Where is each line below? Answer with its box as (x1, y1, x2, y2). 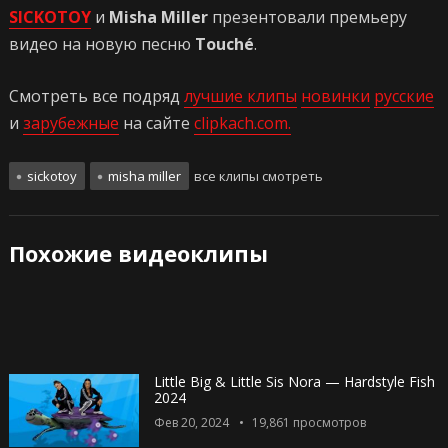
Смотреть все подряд (8, 85, 184, 108)
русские (373, 85, 434, 108)
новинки (300, 85, 370, 108)
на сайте (118, 112, 194, 135)
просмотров (289, 414, 366, 432)
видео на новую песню (8, 33, 195, 56)
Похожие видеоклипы (8, 238, 268, 269)
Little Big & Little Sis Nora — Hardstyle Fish (153, 372, 435, 392)
